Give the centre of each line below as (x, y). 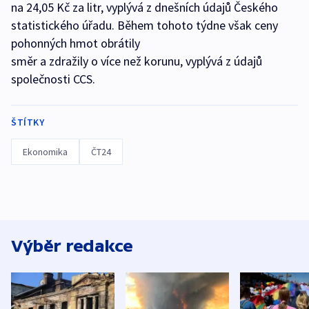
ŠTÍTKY (28, 122)
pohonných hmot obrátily (76, 43)
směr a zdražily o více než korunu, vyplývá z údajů (137, 61)
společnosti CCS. (53, 79)
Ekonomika (45, 152)
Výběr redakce (72, 246)
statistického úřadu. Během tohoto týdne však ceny (144, 26)
